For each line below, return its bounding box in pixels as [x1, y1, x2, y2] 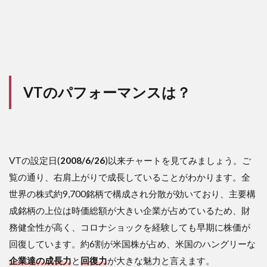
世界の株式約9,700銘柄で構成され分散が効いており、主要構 [9, 188, 256, 199]
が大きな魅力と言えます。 [107, 254, 215, 266]
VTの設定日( [9, 154, 60, 166]
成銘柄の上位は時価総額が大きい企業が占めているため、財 [9, 204, 250, 216]
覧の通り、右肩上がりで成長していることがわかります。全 [9, 171, 250, 182]
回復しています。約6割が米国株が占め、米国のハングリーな [9, 238, 256, 249]
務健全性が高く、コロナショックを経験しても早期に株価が [9, 221, 250, 232]
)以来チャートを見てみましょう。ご [105, 154, 251, 166]
